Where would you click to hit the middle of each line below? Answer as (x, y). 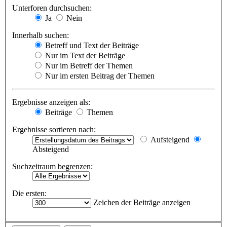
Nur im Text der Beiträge (84, 55)
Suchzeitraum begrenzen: (52, 166)
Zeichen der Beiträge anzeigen (141, 202)
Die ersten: (29, 193)
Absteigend (51, 149)
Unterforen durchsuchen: (52, 8)
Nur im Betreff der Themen (88, 65)
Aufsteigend (169, 139)
